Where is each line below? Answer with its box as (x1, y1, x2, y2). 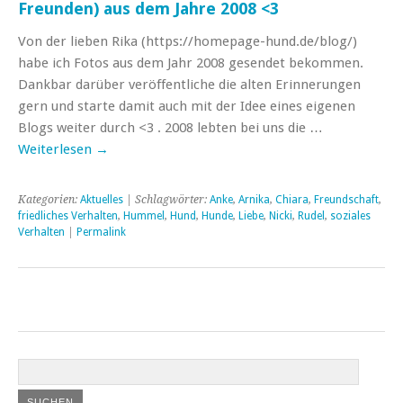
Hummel (123, 209, 165, 222)
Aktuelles (80, 193, 123, 206)
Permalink (76, 225, 126, 238)
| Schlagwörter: (123, 193, 210, 206)
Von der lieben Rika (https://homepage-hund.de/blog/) (18, 32, 357, 49)
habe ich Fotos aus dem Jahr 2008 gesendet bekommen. (18, 54, 363, 71)
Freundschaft (314, 193, 379, 206)
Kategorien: (18, 193, 80, 206)
